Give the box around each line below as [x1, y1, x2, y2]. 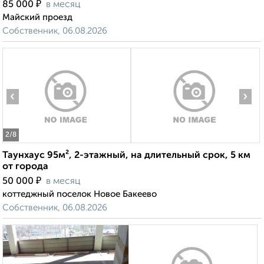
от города [2, 162, 48, 172]
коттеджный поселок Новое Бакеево [2, 190, 157, 199]
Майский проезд [2, 13, 72, 22]
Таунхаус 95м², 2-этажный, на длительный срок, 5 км [2, 151, 250, 161]
